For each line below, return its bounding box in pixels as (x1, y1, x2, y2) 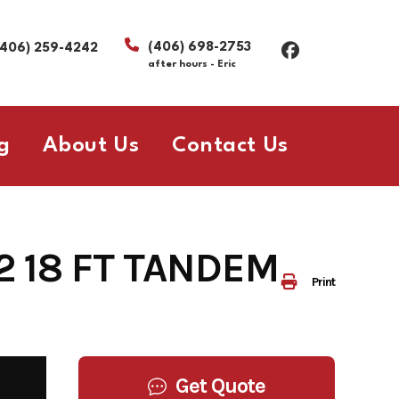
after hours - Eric (148, 59, 236, 69)
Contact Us (171, 135, 289, 157)
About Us (43, 135, 140, 157)
